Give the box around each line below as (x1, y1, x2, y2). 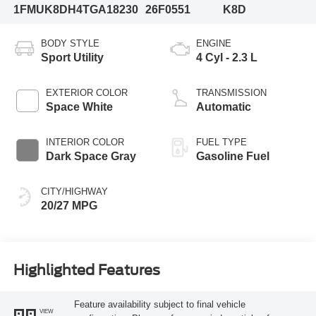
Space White (45, 100, 113, 113)
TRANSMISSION (196, 87, 267, 98)
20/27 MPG (40, 199, 97, 212)
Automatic (196, 100, 251, 113)
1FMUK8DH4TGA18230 (13, 4, 138, 16)
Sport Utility (40, 51, 104, 63)
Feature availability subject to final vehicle (73, 299, 245, 310)
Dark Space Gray (45, 150, 136, 162)
